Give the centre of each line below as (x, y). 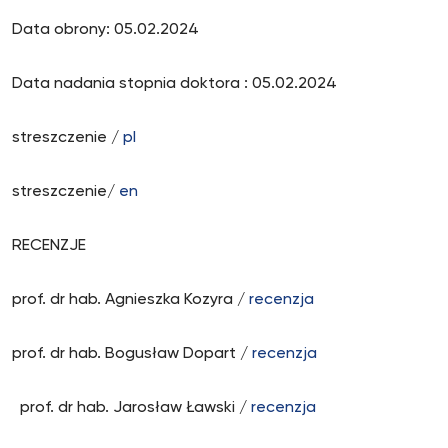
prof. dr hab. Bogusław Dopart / (132, 354)
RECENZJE (49, 246)
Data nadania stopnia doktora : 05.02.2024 (174, 84)
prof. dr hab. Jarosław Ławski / (131, 408)
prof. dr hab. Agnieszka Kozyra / (130, 300)
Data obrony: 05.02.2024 (105, 30)
